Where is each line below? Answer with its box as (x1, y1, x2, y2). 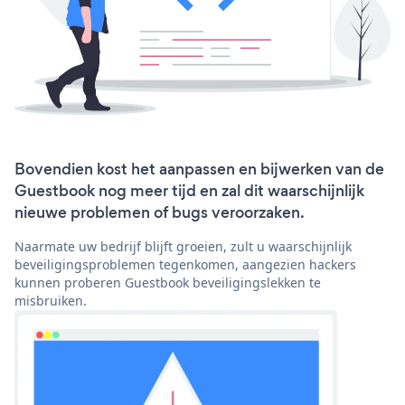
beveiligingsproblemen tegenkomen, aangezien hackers (14, 256, 356, 274)
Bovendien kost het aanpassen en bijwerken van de (14, 158, 384, 181)
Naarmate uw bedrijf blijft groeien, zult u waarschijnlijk (14, 238, 352, 256)
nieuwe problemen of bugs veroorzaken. (14, 202, 305, 224)
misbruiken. (14, 292, 87, 310)
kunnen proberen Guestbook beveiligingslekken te (14, 274, 321, 292)
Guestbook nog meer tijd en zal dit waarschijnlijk (14, 180, 364, 202)
